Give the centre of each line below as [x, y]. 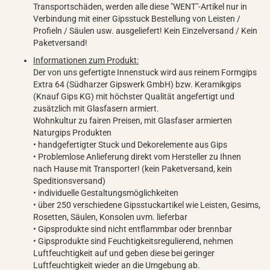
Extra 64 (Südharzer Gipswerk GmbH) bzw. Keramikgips [137, 84]
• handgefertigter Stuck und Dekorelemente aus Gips [130, 145]
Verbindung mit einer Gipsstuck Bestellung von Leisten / [137, 19]
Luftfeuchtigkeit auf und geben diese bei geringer [124, 253]
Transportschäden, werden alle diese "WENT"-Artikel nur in [140, 7]
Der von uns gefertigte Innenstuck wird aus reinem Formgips [145, 72]
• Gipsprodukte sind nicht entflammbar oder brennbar [133, 229]
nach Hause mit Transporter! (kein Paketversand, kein [133, 169]
